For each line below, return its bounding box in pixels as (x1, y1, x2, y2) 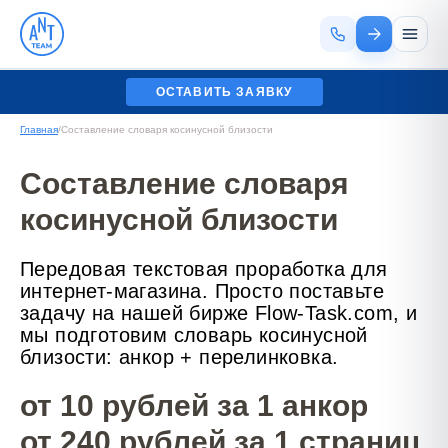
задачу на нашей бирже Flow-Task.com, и (20, 302, 418, 324)
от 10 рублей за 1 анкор (20, 389, 368, 422)
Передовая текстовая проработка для (20, 258, 388, 280)
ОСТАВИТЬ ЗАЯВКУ (155, 85, 293, 99)
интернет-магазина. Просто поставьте (20, 280, 384, 302)
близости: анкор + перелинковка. (20, 346, 339, 368)
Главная (20, 124, 58, 135)
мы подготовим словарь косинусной (20, 324, 368, 346)
